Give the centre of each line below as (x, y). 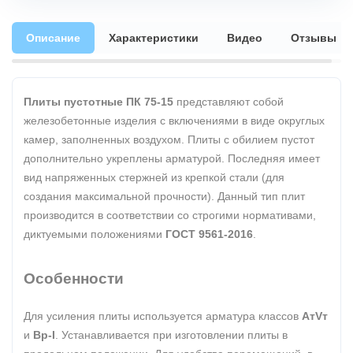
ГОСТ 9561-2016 (209, 234)
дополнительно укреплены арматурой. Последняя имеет (172, 158)
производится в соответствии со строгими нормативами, (170, 215)
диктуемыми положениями (95, 234)
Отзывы (314, 38)
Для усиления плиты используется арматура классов (163, 316)
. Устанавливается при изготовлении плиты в (171, 335)
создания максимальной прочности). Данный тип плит (164, 196)
